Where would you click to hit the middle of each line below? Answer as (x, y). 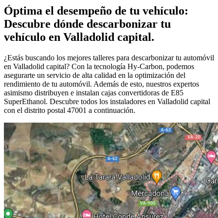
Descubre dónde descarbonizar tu (87, 24)
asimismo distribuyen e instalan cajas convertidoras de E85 (94, 92)
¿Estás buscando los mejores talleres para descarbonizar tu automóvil (109, 57)
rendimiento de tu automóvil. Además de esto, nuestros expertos (101, 84)
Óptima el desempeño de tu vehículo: (96, 10)
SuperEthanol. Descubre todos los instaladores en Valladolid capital (107, 101)
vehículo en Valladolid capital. (79, 37)
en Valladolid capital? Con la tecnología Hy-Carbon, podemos (99, 66)
